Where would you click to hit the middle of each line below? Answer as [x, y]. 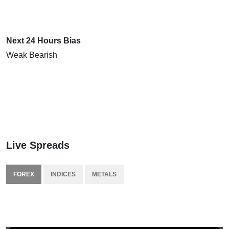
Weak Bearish [32, 55]
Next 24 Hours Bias [43, 40]
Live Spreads [38, 145]
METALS [104, 174]
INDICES [63, 174]
